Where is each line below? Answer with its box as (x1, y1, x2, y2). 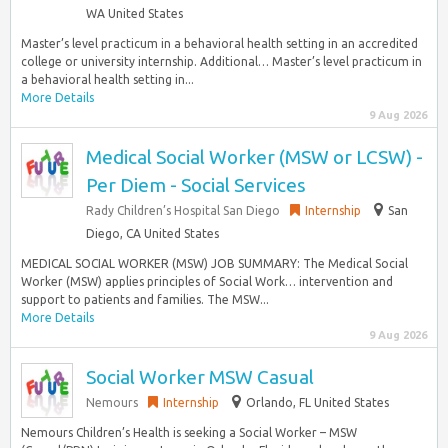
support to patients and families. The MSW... (21, 293, 269, 306)
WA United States (86, 7, 183, 20)
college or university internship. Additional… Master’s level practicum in (21, 55, 422, 68)
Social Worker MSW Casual (86, 366, 314, 388)
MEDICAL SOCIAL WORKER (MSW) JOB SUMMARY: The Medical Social (21, 257, 408, 270)
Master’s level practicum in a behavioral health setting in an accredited (21, 37, 418, 50)
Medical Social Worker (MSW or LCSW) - (86, 146, 423, 168)
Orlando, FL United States (246, 396, 389, 409)
